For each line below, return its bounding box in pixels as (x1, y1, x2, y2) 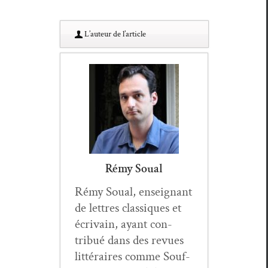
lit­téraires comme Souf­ (75, 248, 190, 265)
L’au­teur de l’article (83, 29, 146, 40)
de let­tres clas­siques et (75, 200, 181, 217)
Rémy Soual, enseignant (75, 184, 192, 200)
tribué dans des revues (75, 232, 184, 249)
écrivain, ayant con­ (75, 216, 172, 233)
